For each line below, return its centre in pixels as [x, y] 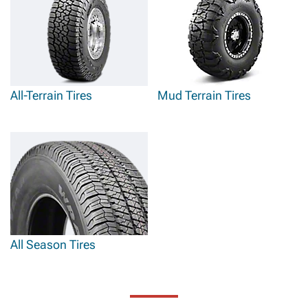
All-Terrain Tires [51, 95]
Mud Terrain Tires [204, 95]
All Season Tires [53, 244]
